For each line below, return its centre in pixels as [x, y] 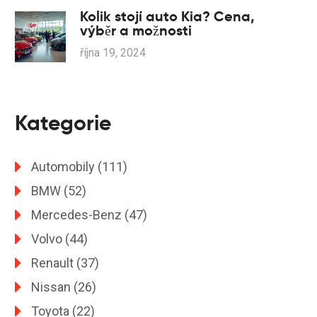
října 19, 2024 [113, 53]
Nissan [52, 287]
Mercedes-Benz [78, 215]
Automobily [64, 167]
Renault [54, 263]
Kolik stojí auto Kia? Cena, [167, 16]
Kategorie [63, 123]
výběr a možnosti [136, 30]
